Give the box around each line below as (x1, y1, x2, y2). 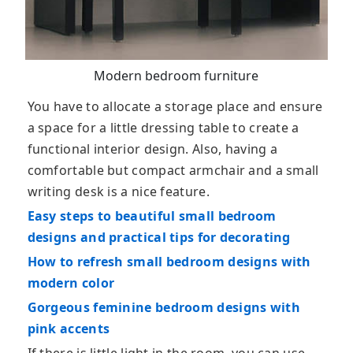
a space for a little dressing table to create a (27, 118, 299, 136)
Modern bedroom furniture (94, 66, 259, 84)
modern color (27, 273, 115, 292)
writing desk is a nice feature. (27, 182, 210, 200)
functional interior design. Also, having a (27, 139, 278, 158)
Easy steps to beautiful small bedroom (27, 206, 277, 225)
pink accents (27, 319, 110, 337)
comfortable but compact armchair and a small (27, 161, 319, 179)
